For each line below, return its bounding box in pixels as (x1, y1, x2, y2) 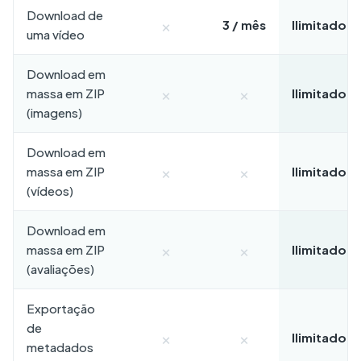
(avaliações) (27, 261, 94, 276)
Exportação (27, 301, 95, 316)
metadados (27, 339, 93, 355)
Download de (27, 7, 103, 23)
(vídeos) (27, 183, 73, 198)
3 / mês (222, 17, 266, 32)
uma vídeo (27, 27, 85, 42)
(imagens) (27, 105, 82, 120)
